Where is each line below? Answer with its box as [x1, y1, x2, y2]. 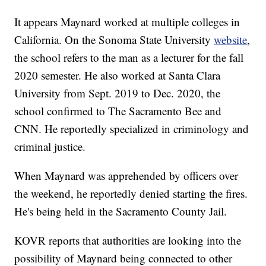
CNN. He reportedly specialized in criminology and [14, 121, 249, 136]
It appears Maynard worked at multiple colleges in [14, 14, 240, 29]
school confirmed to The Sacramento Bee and [14, 103, 222, 118]
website [214, 31, 248, 47]
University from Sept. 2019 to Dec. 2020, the [14, 85, 221, 100]
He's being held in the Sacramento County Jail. [14, 203, 227, 218]
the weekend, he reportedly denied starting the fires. [14, 185, 248, 201]
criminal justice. [14, 138, 86, 154]
